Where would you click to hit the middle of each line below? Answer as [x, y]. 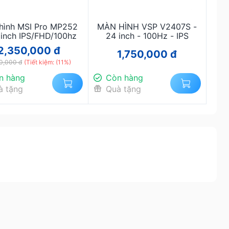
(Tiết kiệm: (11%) [48, 62]
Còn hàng [124, 78]
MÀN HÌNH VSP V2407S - [147, 27]
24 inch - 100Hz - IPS [147, 36]
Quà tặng [123, 89]
